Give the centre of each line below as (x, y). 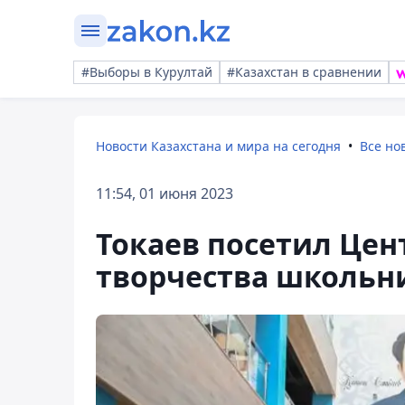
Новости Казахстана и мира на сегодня (218, 146)
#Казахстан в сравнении (304, 72)
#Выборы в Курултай (147, 72)
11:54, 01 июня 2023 (165, 193)
